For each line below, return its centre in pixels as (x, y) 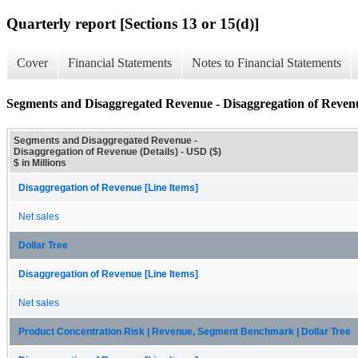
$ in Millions (40, 163)
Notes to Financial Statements (267, 63)
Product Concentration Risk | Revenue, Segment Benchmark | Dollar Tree (185, 331)
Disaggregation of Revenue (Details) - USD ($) (117, 151)
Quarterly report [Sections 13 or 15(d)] (133, 23)
